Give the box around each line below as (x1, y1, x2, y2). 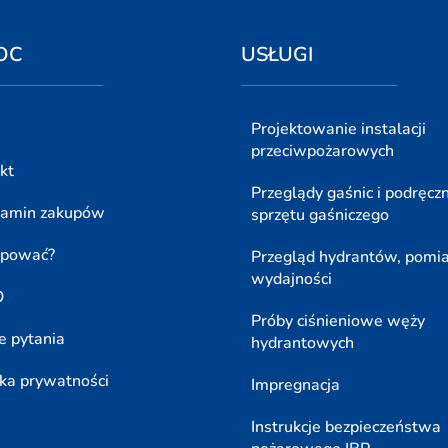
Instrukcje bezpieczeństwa (251, 416, 442, 439)
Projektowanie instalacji (251, 118, 427, 141)
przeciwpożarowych (251, 140, 395, 163)
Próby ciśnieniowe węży (251, 310, 426, 333)
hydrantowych (251, 332, 355, 355)
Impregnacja (251, 374, 341, 397)
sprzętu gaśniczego (251, 204, 390, 227)
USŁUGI (241, 41, 314, 69)
